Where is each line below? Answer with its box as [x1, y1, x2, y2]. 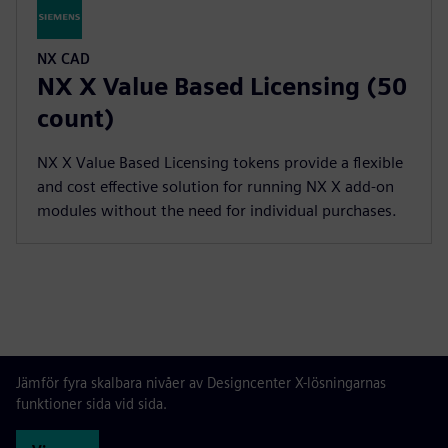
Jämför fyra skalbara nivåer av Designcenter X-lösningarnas [16, 374, 386, 391]
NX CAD [37, 50, 90, 67]
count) [37, 104, 115, 133]
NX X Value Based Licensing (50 [37, 72, 407, 101]
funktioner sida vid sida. [16, 395, 167, 412]
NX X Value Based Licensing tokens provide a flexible [37, 153, 403, 172]
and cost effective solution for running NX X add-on [37, 177, 394, 196]
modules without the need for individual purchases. [37, 201, 397, 220]
